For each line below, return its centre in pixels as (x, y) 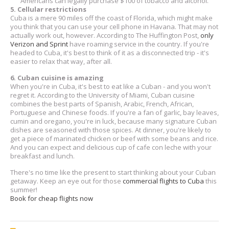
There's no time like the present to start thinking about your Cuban (113, 172)
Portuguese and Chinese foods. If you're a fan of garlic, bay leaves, (114, 112)
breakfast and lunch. (42, 156)
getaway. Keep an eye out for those (66, 181)
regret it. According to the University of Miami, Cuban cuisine (102, 95)
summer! (24, 189)
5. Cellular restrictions (48, 9)
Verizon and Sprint (39, 44)
